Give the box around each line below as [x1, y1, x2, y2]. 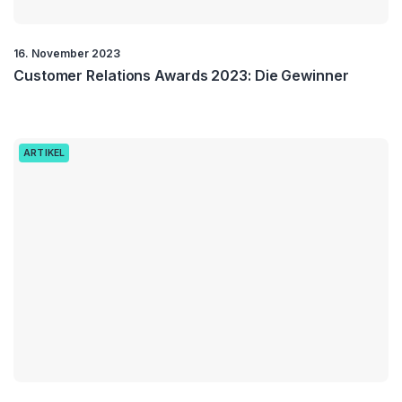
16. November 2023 [13, 47, 120, 61]
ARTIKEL [23, 147, 66, 160]
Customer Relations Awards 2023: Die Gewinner [13, 66, 349, 85]
